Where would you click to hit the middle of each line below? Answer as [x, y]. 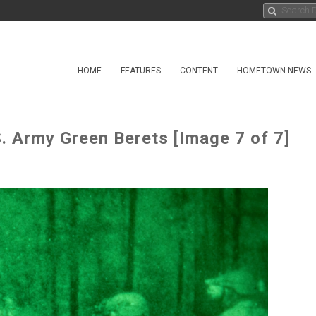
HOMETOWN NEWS [274, 71]
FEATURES [141, 71]
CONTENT [199, 71]
